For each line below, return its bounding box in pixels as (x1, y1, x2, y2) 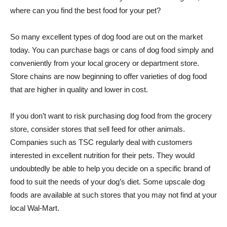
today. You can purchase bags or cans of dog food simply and (10, 45, 213, 54)
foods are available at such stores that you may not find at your (10, 190, 217, 199)
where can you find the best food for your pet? (10, 6, 161, 15)
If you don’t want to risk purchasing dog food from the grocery (10, 111, 212, 120)
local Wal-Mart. (10, 203, 59, 212)
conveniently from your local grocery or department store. (10, 58, 199, 67)
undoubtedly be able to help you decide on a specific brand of (10, 164, 210, 173)
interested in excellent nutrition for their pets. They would (10, 150, 195, 160)
